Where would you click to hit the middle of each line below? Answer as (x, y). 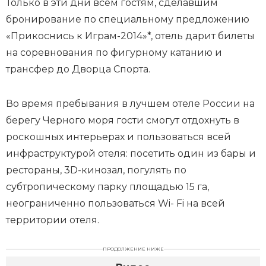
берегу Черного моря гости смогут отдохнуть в (123, 120)
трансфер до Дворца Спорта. (78, 69)
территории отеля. (53, 220)
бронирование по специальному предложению (128, 19)
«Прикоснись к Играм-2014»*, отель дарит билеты (130, 36)
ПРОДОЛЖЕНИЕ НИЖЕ (133, 249)
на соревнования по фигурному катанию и (114, 53)
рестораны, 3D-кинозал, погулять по (96, 170)
